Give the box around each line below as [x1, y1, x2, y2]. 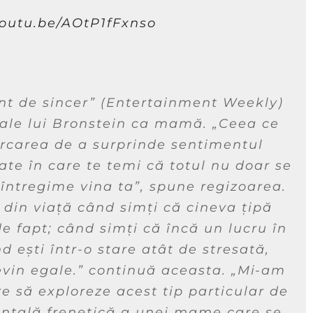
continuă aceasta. [84, 262, 231, 278]
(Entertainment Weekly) [96, 94, 284, 110]
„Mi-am [231, 262, 286, 278]
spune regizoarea [150, 178, 282, 194]
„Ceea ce [212, 115, 279, 131]
